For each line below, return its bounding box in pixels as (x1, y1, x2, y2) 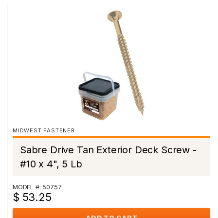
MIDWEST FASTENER (13, 127, 75, 134)
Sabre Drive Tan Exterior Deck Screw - (20, 144, 197, 156)
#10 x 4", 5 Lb (20, 158, 82, 170)
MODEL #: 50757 (13, 183, 62, 191)
